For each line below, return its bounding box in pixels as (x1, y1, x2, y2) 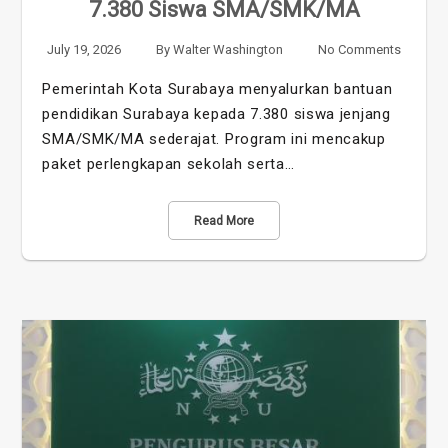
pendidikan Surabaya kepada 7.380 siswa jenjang (42, 104, 391, 123)
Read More (194, 213, 254, 228)
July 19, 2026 (47, 41, 122, 57)
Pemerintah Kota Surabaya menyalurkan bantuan (42, 79, 393, 98)
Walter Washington (173, 41, 283, 57)
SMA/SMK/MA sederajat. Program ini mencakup (42, 129, 386, 148)
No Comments (317, 41, 401, 57)
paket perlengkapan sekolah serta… (42, 154, 295, 173)
